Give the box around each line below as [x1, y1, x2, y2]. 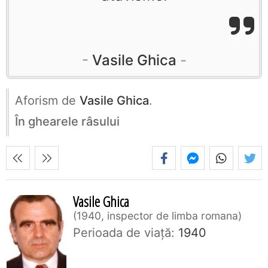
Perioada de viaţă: [73, 226, 175, 240]
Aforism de [15, 93, 80, 108]
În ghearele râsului [15, 114, 120, 129]
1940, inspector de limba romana [77, 209, 238, 223]
